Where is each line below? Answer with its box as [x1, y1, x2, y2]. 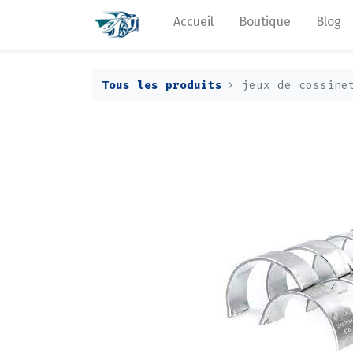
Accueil [173, 14, 214, 29]
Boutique [239, 14, 292, 29]
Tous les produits [102, 77, 222, 93]
